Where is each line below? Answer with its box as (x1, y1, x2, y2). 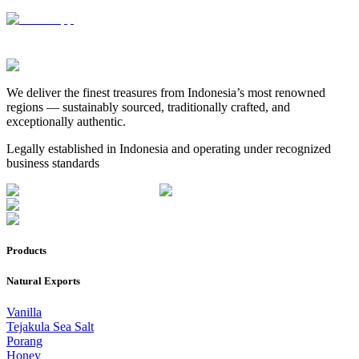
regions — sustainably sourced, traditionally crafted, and (6, 99, 290, 114)
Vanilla (6, 305, 42, 320)
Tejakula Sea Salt (6, 320, 94, 334)
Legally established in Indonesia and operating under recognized (6, 141, 331, 155)
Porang (6, 334, 42, 349)
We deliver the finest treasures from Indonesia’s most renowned (6, 85, 325, 99)
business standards (6, 155, 99, 170)
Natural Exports (6, 274, 80, 287)
